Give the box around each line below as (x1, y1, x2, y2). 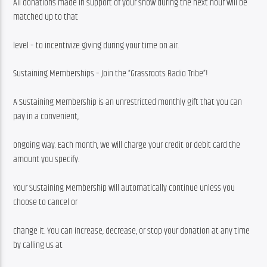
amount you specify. (13, 151, 80, 167)
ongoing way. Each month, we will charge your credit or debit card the (13, 137, 241, 153)
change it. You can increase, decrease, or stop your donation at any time (13, 223, 250, 238)
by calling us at (13, 237, 63, 253)
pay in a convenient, (13, 108, 79, 124)
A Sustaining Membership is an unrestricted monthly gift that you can (13, 94, 243, 110)
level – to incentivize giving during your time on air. (13, 38, 179, 54)
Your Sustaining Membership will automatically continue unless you (13, 180, 235, 195)
